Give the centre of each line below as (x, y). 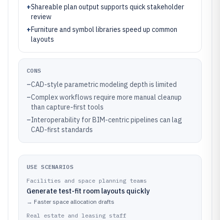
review (41, 17)
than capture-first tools (67, 107)
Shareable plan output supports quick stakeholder (108, 7)
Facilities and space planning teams (87, 180)
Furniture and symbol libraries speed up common (104, 29)
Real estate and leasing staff (76, 215)
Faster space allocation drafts (74, 202)
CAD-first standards (62, 130)
